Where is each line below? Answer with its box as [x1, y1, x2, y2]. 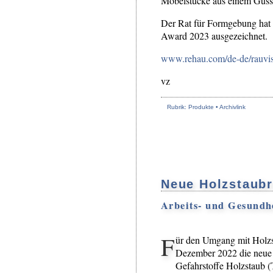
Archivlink [219, 104, 246, 111]
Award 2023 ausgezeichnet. [161, 29, 268, 43]
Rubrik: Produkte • [167, 104, 219, 111]
